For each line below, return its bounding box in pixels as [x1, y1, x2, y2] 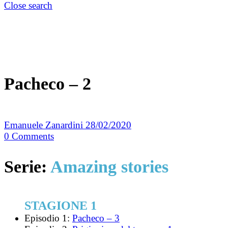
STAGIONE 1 [24, 198, 97, 212]
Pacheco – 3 [72, 212, 120, 223]
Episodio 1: [24, 212, 72, 223]
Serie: [4, 157, 50, 176]
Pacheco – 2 [4, 74, 91, 94]
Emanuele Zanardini [4, 120, 85, 131]
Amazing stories [50, 157, 168, 176]
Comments [12, 131, 54, 142]
